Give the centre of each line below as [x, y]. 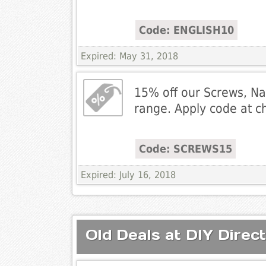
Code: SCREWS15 [185, 149]
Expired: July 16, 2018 [128, 175]
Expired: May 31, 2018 [129, 56]
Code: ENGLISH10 [186, 30]
